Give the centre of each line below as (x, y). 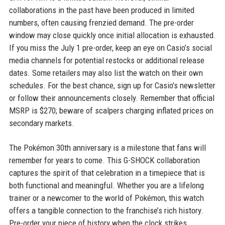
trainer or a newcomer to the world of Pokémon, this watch (106, 198)
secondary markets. (41, 123)
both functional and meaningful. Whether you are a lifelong (106, 186)
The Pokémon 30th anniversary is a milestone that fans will (107, 148)
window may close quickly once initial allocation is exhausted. (112, 35)
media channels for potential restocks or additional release (106, 61)
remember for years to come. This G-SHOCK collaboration (104, 160)
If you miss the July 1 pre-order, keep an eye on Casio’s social (110, 48)
